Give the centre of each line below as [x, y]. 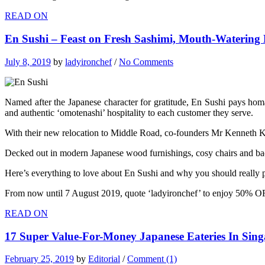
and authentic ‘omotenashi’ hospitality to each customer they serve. [129, 112]
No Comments [146, 62]
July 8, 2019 [28, 62]
